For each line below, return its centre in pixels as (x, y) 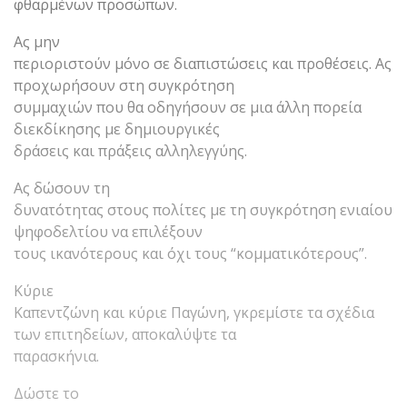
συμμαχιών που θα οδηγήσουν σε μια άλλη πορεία (188, 107)
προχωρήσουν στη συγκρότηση (124, 85)
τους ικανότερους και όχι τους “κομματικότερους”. (190, 253)
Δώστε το (46, 393)
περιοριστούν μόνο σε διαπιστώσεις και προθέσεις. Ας (203, 63)
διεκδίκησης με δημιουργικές (117, 129)
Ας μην (37, 41)
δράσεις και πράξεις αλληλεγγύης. (130, 150)
